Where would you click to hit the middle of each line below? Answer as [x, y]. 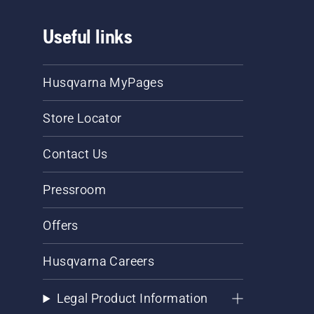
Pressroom [75, 190]
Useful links [88, 37]
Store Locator [82, 118]
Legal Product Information [132, 299]
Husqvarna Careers [99, 261]
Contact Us [75, 154]
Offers [61, 226]
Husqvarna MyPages [103, 83]
